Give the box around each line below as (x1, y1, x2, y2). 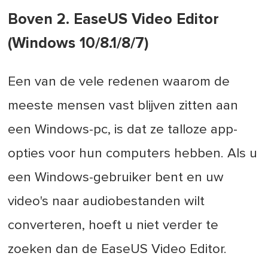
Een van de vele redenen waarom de (8, 74, 230, 89)
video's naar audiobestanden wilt (8, 194, 205, 208)
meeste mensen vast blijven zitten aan (8, 98, 239, 112)
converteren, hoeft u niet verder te (8, 218, 219, 232)
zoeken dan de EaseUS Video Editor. (8, 242, 227, 256)
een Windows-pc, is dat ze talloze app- (8, 122, 238, 136)
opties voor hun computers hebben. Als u (8, 146, 258, 160)
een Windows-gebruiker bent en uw (8, 170, 224, 184)
